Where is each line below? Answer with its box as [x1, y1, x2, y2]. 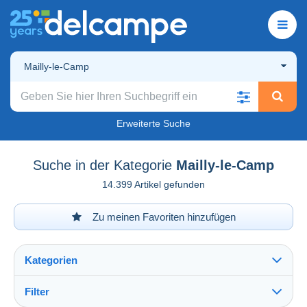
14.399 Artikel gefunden [102, 178, 205, 190]
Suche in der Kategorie [33, 157, 172, 173]
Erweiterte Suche [116, 117, 191, 129]
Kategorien [25, 254, 77, 266]
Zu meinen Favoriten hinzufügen [89, 210, 236, 223]
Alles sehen [28, 293, 84, 306]
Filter [25, 285, 49, 297]
